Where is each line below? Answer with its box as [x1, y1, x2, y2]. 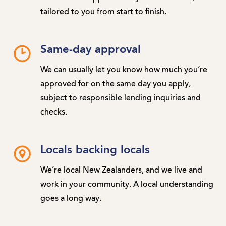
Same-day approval [40, 44, 141, 55]
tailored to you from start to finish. [40, 8, 166, 16]
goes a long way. [40, 194, 101, 203]
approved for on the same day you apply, [40, 80, 191, 88]
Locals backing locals [40, 144, 150, 156]
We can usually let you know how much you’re [40, 66, 207, 74]
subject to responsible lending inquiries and [40, 94, 201, 102]
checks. [40, 108, 67, 117]
